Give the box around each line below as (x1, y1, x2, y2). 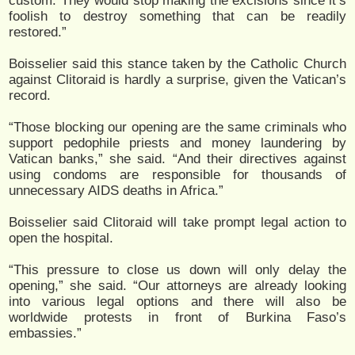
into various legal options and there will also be (9, 293, 346, 309)
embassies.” (9, 325, 82, 341)
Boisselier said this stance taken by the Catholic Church (9, 55, 346, 71)
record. (9, 87, 51, 103)
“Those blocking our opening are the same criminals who (9, 119, 346, 135)
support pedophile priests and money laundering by (9, 135, 346, 151)
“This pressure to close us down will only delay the (9, 261, 346, 277)
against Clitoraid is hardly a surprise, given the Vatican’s (9, 71, 346, 87)
